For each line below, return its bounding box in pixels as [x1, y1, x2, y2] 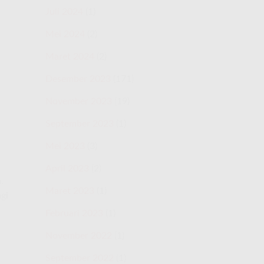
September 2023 [45, 118, 114, 128]
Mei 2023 [45, 141, 85, 151]
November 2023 [45, 96, 112, 106]
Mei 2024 [45, 29, 85, 39]
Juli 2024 [45, 6, 83, 16]
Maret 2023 [45, 186, 94, 196]
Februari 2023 [45, 208, 103, 218]
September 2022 [45, 253, 114, 263]
